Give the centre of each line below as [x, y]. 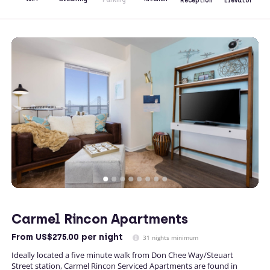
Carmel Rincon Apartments [100, 219]
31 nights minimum [170, 237]
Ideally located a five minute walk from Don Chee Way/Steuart [122, 255]
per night [101, 237]
